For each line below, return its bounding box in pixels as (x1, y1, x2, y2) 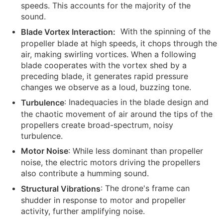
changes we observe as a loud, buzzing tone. (21, 82, 191, 92)
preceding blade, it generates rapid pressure (21, 71, 188, 81)
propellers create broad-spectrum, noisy (21, 119, 173, 130)
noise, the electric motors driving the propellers (21, 157, 200, 168)
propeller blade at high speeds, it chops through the (21, 38, 217, 48)
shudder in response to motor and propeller (21, 195, 186, 205)
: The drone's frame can (101, 183, 190, 194)
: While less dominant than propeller (68, 145, 203, 156)
